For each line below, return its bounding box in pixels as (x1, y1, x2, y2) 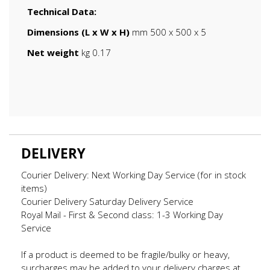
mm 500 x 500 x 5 (130, 26, 206, 39)
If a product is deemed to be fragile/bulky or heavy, (21, 248, 230, 261)
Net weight (27, 46, 79, 59)
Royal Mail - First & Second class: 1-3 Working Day (21, 209, 223, 221)
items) (21, 182, 47, 195)
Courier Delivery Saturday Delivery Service (21, 195, 193, 208)
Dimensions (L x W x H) (27, 26, 130, 39)
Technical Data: (27, 5, 96, 18)
